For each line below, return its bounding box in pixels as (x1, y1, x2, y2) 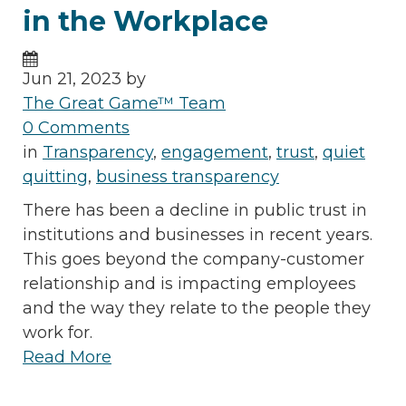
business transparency (96, 166, 279, 187)
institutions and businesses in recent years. (23, 224, 372, 245)
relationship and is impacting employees (23, 273, 356, 294)
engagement (161, 141, 268, 162)
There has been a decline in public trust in (23, 199, 367, 220)
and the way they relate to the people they (23, 297, 371, 318)
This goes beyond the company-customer (23, 248, 364, 269)
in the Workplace (23, 4, 268, 38)
